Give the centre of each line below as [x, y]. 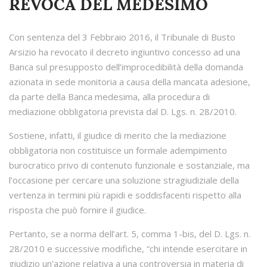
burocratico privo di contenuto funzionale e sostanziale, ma [129, 165]
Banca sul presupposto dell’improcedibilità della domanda [126, 67]
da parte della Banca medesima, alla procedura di [109, 97]
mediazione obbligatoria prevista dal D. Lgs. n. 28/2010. [123, 112]
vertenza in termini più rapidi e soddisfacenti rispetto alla [125, 195]
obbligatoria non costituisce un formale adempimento [118, 150]
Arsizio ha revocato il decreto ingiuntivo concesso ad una [125, 52]
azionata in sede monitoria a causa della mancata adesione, [130, 82]
